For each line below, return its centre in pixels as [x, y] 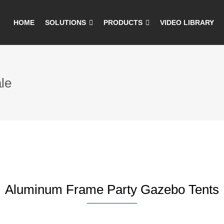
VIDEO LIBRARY [187, 22]
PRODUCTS [123, 22]
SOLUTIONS [65, 22]
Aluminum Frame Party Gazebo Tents [112, 189]
